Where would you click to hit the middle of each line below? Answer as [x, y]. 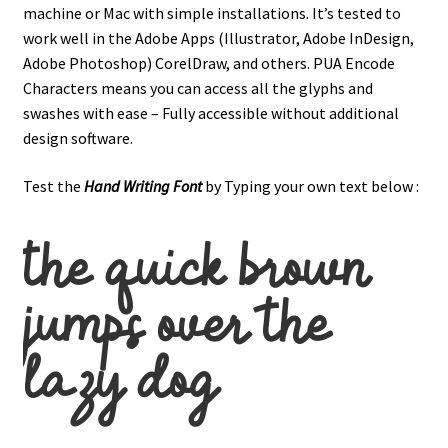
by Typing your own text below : [311, 185]
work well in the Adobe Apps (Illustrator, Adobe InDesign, [218, 38]
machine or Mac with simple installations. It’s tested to [211, 13]
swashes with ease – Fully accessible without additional [210, 113]
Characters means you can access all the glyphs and [197, 88]
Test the [53, 185]
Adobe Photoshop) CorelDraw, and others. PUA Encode [208, 63]
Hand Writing [128, 185]
